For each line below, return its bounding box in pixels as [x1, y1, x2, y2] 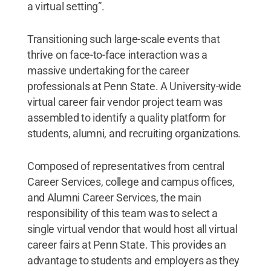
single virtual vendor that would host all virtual [27, 223, 238, 235]
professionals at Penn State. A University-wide [27, 80, 241, 93]
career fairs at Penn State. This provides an [27, 238, 226, 251]
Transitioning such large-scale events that [27, 33, 220, 45]
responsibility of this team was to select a [27, 207, 218, 220]
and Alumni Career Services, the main [27, 191, 202, 204]
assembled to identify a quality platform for [27, 111, 226, 124]
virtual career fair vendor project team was [27, 96, 223, 108]
